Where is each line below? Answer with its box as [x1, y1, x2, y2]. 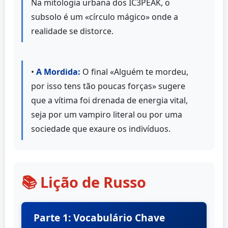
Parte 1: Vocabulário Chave [34, 210, 165, 224]
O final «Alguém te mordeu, [80, 66, 188, 77]
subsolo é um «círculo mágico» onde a [31, 11, 178, 22]
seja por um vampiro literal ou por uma [31, 108, 182, 120]
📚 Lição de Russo [21, 172, 146, 192]
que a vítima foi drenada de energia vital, [31, 94, 188, 106]
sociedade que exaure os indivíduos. [31, 123, 170, 134]
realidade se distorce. [31, 25, 113, 37]
